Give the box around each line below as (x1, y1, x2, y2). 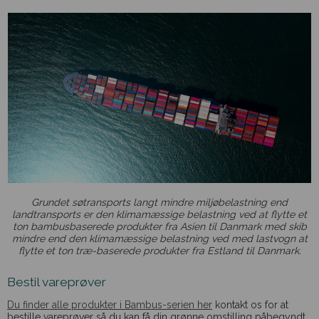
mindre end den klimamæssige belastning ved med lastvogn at (11, 232, 308, 244)
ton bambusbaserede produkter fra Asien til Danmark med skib (12, 220, 307, 232)
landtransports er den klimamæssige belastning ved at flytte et (12, 208, 307, 220)
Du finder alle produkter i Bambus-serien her (7, 298, 212, 310)
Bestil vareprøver (7, 275, 106, 290)
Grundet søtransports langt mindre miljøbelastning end (31, 196, 288, 208)
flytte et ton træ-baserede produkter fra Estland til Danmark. (18, 244, 301, 256)
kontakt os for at (212, 298, 288, 310)
